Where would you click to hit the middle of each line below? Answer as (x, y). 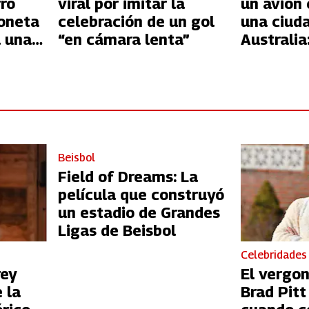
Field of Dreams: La (128, 176)
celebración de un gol (136, 22)
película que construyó (141, 194)
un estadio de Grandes (139, 212)
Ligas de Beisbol (117, 230)
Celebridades (274, 255)
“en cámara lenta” (123, 40)
